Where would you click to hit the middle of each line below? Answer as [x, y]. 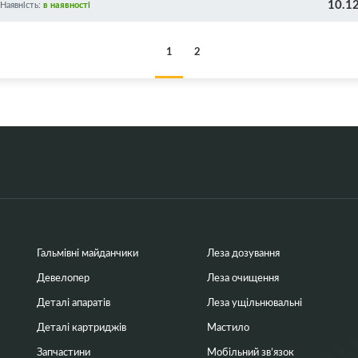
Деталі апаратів [74, 301]
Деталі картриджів [82, 326]
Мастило [229, 326]
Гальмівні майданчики [88, 252]
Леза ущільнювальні [255, 301]
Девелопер [63, 276]
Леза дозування [244, 252]
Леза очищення [243, 276]
